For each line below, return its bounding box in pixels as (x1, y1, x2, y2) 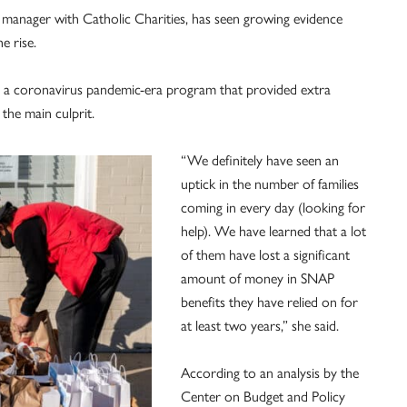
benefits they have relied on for (181, 291, 358, 313)
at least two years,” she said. (181, 314, 339, 336)
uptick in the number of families (181, 173, 359, 194)
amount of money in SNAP (181, 267, 334, 289)
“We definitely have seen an (181, 149, 339, 171)
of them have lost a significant (181, 243, 350, 265)
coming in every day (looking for (181, 196, 365, 218)
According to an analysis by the (181, 362, 359, 383)
